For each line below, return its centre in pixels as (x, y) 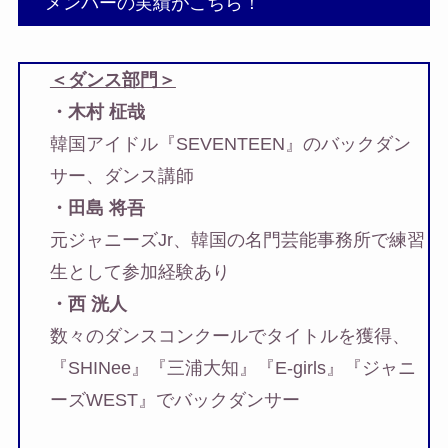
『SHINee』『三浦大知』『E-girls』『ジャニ (232, 367)
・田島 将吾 (97, 207)
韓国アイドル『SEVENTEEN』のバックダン (230, 143)
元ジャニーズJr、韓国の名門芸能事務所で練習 (237, 239)
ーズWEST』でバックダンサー (174, 399)
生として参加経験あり (139, 271)
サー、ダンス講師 (121, 175)
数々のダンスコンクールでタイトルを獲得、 (229, 335)
